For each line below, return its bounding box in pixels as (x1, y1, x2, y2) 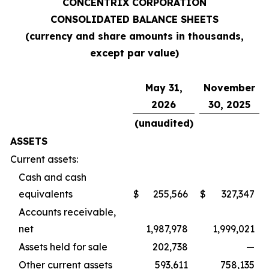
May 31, (145, 82, 183, 94)
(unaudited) (134, 117, 193, 129)
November (204, 82, 255, 94)
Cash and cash (19, 171, 86, 183)
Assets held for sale (19, 241, 107, 253)
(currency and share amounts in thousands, (25, 30, 244, 42)
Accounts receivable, (19, 206, 116, 218)
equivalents (19, 188, 73, 200)
